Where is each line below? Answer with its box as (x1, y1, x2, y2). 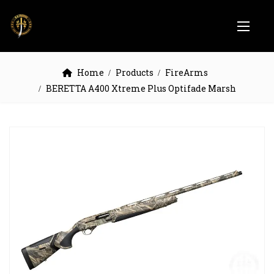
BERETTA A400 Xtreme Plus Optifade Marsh (45, 83, 236, 94)
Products (115, 67, 154, 78)
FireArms (165, 67, 208, 78)
